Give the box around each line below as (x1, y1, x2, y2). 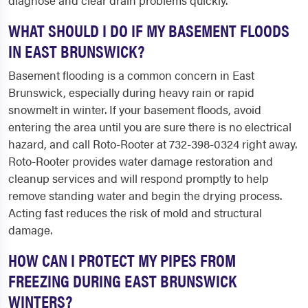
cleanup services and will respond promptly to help (8, 170, 269, 187)
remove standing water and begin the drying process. (8, 187, 282, 204)
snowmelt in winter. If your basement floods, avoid (8, 101, 261, 118)
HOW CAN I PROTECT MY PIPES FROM (8, 247, 236, 272)
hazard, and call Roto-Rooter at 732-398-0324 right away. (8, 135, 297, 153)
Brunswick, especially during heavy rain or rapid (8, 84, 254, 101)
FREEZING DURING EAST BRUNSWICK (8, 268, 236, 293)
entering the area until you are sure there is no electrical (8, 118, 291, 135)
